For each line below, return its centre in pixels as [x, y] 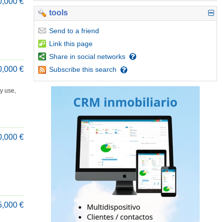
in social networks [97, 57]
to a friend [83, 30]
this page [78, 43]
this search [99, 70]
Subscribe [65, 70]
